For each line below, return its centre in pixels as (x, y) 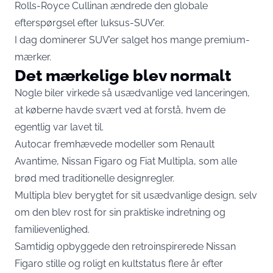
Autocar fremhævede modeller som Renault (115, 144)
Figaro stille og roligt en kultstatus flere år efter (119, 264)
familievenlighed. (52, 229)
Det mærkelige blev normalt (123, 75)
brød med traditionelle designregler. (94, 178)
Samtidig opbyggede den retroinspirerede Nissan (125, 246)
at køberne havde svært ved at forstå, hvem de (120, 110)
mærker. (33, 57)
